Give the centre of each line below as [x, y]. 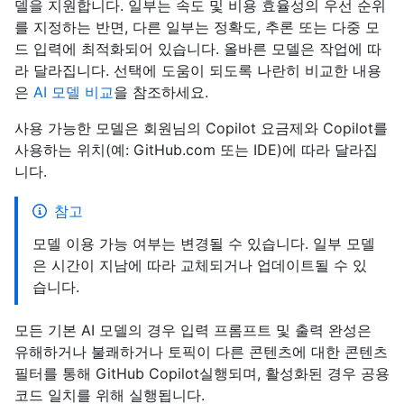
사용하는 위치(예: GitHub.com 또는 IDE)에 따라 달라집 [196, 150]
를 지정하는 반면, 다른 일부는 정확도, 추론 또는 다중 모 [197, 27]
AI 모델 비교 [73, 92]
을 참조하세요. [161, 92]
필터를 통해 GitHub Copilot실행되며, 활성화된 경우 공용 [202, 373]
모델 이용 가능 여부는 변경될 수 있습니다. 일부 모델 [204, 243]
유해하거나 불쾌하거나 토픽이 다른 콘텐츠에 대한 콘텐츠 [201, 352]
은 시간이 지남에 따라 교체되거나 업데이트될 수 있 [200, 265]
